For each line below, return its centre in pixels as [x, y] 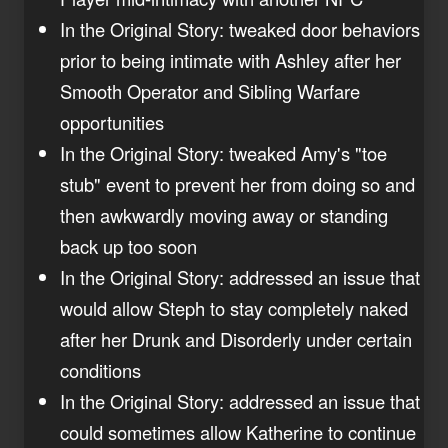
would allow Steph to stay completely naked [234, 307]
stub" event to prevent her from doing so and [237, 183]
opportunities [112, 121]
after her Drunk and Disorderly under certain [236, 338]
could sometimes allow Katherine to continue [238, 431]
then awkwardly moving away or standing [224, 214]
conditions [100, 369]
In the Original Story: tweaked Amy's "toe [223, 152]
